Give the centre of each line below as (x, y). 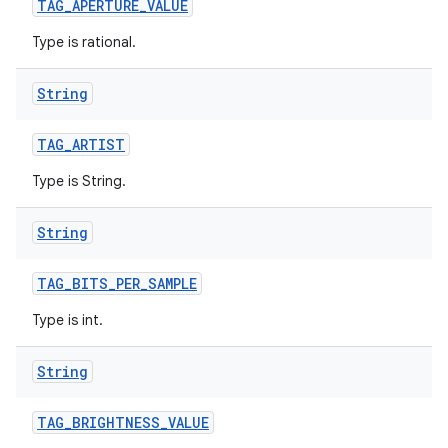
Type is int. (67, 320)
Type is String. (79, 181)
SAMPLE (172, 283)
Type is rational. (84, 42)
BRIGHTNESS (116, 422)
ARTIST (98, 144)
